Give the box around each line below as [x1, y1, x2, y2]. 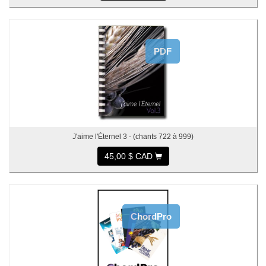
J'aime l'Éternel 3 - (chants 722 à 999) [72, 132, 194, 141]
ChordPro [131, 211, 172, 222]
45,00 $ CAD [104, 151, 155, 161]
